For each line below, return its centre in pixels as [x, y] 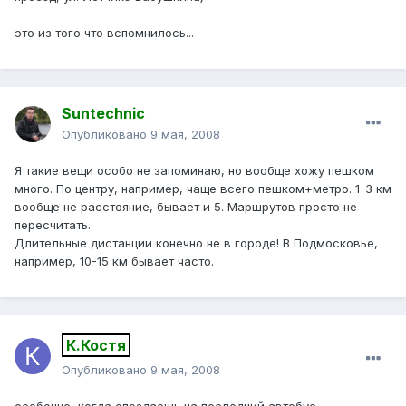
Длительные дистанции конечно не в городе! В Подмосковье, [196, 243]
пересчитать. [53, 225]
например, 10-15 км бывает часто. [114, 261]
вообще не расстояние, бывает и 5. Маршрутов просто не [186, 207]
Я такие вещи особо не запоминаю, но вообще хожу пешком [194, 171]
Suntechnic [103, 114]
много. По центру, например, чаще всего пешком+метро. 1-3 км [203, 189]
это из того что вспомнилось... [104, 33]
